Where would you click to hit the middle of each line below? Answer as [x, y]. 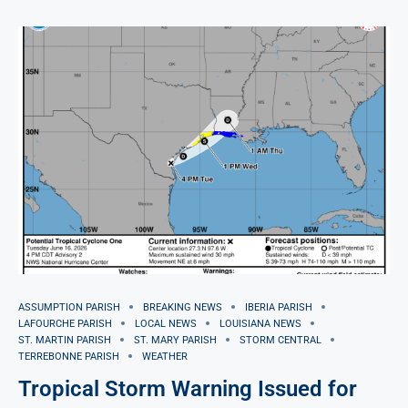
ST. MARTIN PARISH [65, 340]
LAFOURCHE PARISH [65, 323]
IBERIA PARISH [279, 307]
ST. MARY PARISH [175, 340]
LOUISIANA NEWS [260, 323]
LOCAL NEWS [166, 323]
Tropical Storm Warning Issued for [188, 388]
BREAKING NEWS [183, 307]
